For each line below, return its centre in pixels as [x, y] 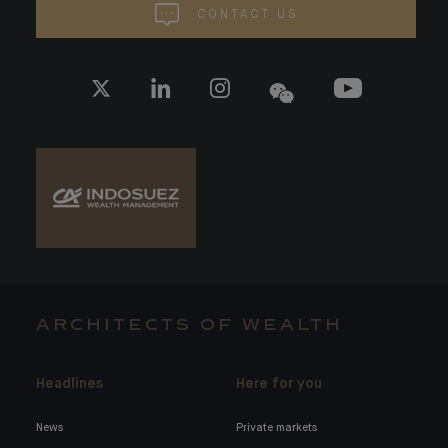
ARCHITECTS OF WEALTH [189, 326]
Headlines [69, 384]
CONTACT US [247, 14]
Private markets [277, 427]
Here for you [279, 384]
